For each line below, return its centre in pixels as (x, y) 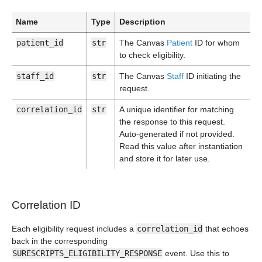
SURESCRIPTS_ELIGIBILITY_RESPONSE (87, 253)
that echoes (226, 229)
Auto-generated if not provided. (177, 134)
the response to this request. (172, 122)
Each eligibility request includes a (74, 229)
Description (142, 22)
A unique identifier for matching (177, 109)
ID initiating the (212, 76)
